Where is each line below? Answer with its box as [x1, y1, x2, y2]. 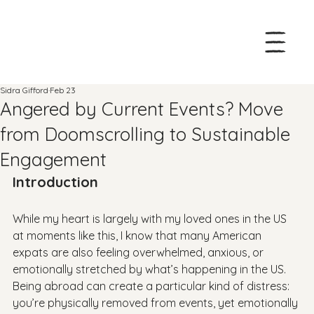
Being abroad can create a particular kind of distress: [13, 279, 292, 293]
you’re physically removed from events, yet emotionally [13, 296, 301, 310]
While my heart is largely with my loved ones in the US [13, 212, 289, 226]
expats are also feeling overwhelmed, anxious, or [13, 245, 266, 259]
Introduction [13, 173, 98, 191]
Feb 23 [50, 85, 76, 95]
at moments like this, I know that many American [13, 228, 264, 243]
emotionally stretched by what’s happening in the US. [13, 262, 289, 276]
